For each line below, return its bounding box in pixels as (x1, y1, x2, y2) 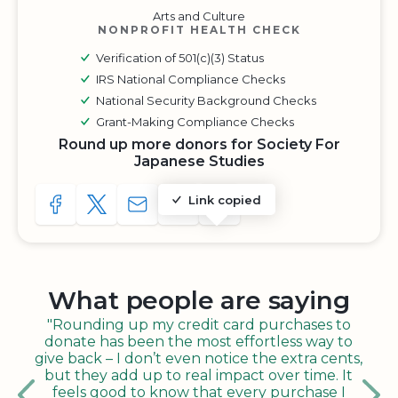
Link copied (188, 193, 261, 207)
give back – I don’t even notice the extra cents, (35, 350, 362, 367)
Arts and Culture (153, 9, 245, 23)
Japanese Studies (133, 153, 265, 170)
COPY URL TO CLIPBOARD (177, 203, 354, 216)
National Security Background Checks (96, 93, 316, 107)
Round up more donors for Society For (58, 136, 340, 153)
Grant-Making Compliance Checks (96, 115, 294, 129)
